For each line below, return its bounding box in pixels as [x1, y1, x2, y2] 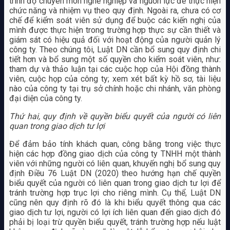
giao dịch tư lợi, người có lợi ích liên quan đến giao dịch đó [9, 207, 221, 218]
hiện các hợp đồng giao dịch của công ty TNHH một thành [9, 149, 221, 159]
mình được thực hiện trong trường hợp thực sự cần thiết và [9, 25, 221, 35]
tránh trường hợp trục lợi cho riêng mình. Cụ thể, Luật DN [9, 188, 221, 198]
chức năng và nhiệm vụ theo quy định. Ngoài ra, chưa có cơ [9, 6, 221, 16]
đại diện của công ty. [9, 93, 82, 104]
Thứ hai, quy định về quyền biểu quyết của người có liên [9, 111, 221, 122]
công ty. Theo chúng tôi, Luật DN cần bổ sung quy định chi [9, 45, 221, 55]
